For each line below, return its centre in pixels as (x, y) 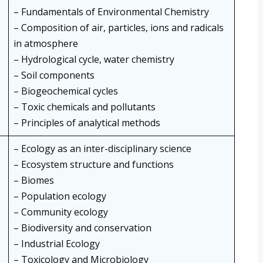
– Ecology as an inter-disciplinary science (102, 149)
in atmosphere (46, 44)
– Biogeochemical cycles (66, 91)
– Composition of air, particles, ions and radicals (119, 28)
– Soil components (54, 75)
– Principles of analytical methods (87, 123)
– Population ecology (60, 196)
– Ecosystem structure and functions (94, 165)
